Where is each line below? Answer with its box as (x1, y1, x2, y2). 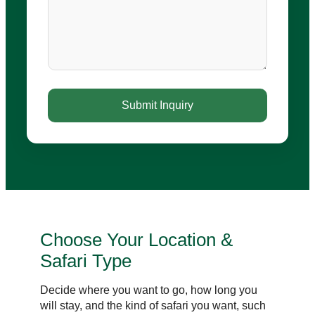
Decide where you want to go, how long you (39, 283, 257, 296)
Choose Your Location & (39, 229, 233, 250)
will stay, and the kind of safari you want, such (39, 299, 266, 311)
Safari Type (39, 250, 131, 271)
